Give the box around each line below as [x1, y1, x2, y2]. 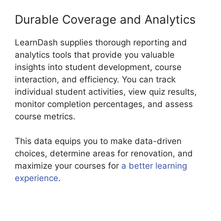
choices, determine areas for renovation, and [15, 148, 193, 159]
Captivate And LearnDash [61, 173, 163, 184]
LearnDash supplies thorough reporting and [15, 37, 187, 47]
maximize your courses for [15, 161, 121, 171]
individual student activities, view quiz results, [15, 86, 197, 97]
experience [15, 173, 58, 184]
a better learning [121, 161, 187, 171]
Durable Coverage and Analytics [15, 12, 196, 27]
